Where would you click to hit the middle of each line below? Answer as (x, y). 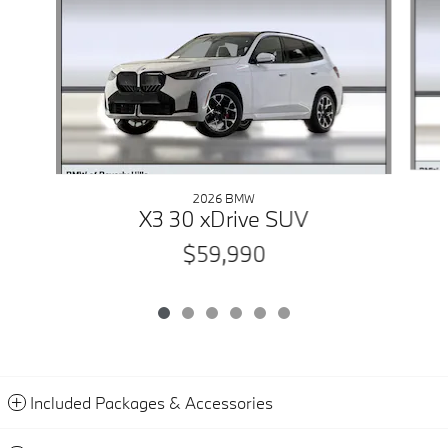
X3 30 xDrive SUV (224, 219)
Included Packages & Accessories (151, 403)
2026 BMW (223, 198)
